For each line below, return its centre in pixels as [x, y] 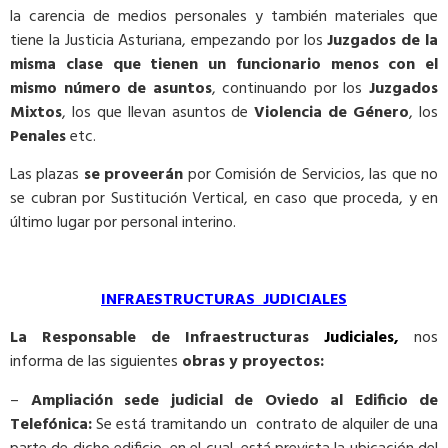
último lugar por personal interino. [123, 223]
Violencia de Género [332, 112]
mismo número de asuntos [111, 88]
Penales [38, 136]
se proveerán [133, 175]
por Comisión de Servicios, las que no [311, 175]
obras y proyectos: [253, 362]
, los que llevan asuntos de [158, 112]
